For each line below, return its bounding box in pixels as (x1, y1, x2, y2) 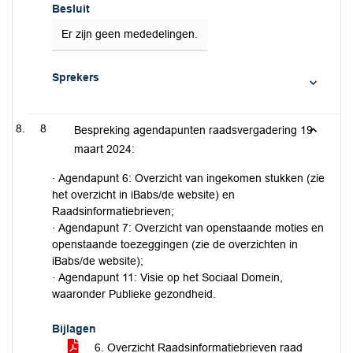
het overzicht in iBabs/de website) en (52, 188, 235, 201)
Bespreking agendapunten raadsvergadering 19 (73, 124, 313, 136)
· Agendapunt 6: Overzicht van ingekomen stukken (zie (52, 172, 325, 184)
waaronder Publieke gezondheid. (52, 288, 216, 300)
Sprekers (52, 71, 99, 84)
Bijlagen (52, 322, 96, 335)
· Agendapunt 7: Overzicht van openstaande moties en (52, 221, 324, 234)
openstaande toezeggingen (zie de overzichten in (52, 238, 298, 251)
